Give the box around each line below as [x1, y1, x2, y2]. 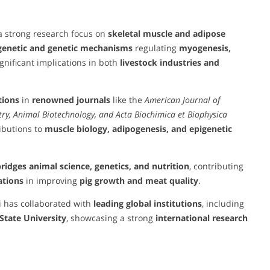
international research [155, 212, 248, 224]
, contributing [189, 160, 243, 172]
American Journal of [145, 93, 220, 105]
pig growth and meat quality [80, 174, 198, 186]
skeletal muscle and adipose [108, 27, 225, 39]
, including [202, 197, 244, 209]
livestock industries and [120, 56, 219, 68]
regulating [133, 42, 179, 54]
